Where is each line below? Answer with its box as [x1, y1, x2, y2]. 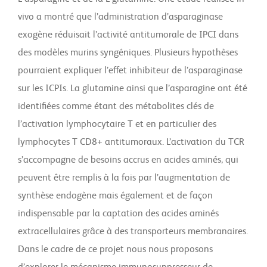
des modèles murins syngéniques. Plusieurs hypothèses [18, 48, 238, 58]
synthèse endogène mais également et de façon [18, 191, 213, 201]
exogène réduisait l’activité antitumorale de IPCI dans [18, 30, 238, 40]
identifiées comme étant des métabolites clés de [18, 102, 214, 111]
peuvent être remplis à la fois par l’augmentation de [18, 173, 230, 183]
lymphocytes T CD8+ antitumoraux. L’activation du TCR [18, 138, 244, 147]
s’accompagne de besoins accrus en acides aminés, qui [18, 156, 238, 165]
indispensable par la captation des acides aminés [18, 209, 219, 219]
